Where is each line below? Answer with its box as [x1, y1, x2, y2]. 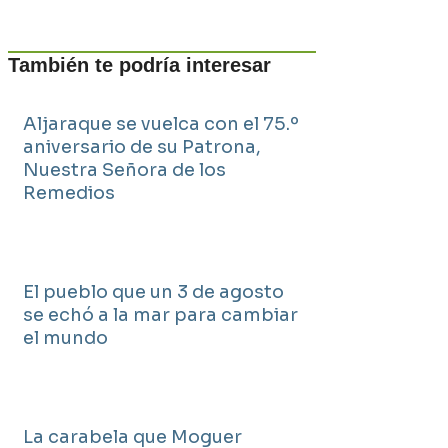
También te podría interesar [8, 54, 271, 76]
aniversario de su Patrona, [23, 136, 261, 158]
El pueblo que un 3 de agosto [23, 281, 284, 303]
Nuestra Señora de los [23, 159, 226, 181]
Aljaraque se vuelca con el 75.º [23, 113, 299, 135]
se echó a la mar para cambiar [23, 304, 298, 326]
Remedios [23, 182, 115, 204]
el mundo [23, 327, 108, 349]
